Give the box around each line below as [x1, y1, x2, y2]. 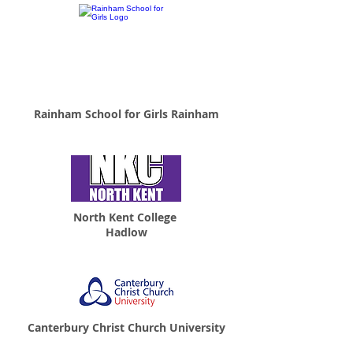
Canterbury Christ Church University [27, 320, 225, 335]
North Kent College [72, 210, 180, 225]
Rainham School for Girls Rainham [33, 106, 219, 121]
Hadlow [105, 225, 147, 240]
